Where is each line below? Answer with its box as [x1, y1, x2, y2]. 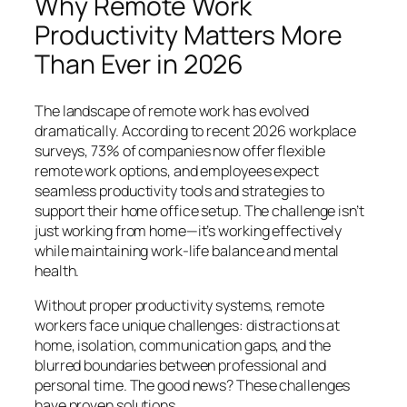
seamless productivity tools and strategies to [35, 180, 324, 201]
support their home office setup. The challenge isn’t [35, 200, 364, 221]
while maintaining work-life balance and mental [35, 240, 340, 261]
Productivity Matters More [35, 17, 342, 54]
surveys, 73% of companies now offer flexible [35, 140, 325, 161]
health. [35, 260, 80, 281]
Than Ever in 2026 [35, 46, 244, 83]
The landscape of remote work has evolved [35, 100, 309, 121]
